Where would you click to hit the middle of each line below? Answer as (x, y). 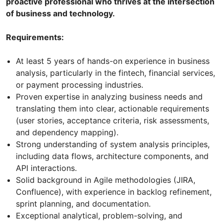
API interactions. (46, 168)
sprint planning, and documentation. (83, 203)
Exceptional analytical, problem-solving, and (99, 215)
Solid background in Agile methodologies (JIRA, (106, 180)
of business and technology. (60, 13)
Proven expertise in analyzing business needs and (109, 96)
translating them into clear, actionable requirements (112, 108)
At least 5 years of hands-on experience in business (113, 61)
